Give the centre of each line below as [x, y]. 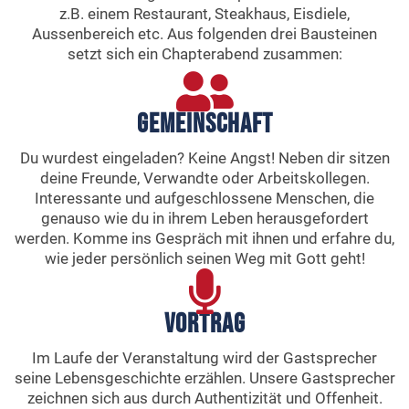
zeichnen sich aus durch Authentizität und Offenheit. [204, 398]
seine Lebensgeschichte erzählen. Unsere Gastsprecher [204, 378]
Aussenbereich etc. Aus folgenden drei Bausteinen [204, 34]
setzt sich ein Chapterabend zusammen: [204, 54]
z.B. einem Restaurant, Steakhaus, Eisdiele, [204, 14]
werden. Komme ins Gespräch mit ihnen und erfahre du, [204, 238]
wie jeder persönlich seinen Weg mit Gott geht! [204, 258]
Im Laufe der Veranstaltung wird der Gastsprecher [204, 358]
